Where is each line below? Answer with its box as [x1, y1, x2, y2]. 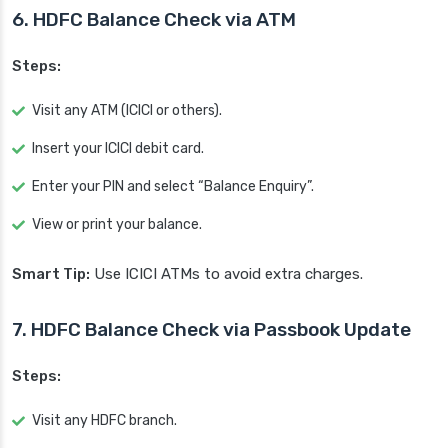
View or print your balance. [32, 216, 202, 234]
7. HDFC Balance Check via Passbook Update [12, 318, 411, 342]
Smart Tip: [12, 265, 90, 284]
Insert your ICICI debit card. [32, 140, 204, 158]
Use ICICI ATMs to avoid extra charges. [90, 265, 363, 284]
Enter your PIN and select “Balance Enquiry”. [32, 178, 314, 196]
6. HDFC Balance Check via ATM [12, 8, 296, 32]
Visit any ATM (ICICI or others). [32, 102, 222, 120]
